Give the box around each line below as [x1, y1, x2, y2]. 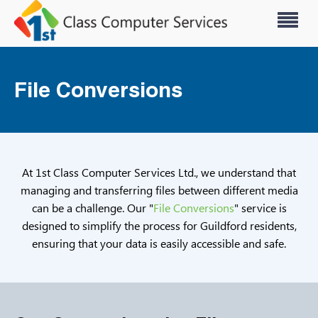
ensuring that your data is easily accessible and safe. [32, 236, 286, 251]
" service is [234, 200, 287, 216]
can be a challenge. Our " [31, 200, 153, 216]
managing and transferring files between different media [20, 182, 298, 198]
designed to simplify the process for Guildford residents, [21, 218, 297, 234]
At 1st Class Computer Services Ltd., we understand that [22, 165, 296, 180]
